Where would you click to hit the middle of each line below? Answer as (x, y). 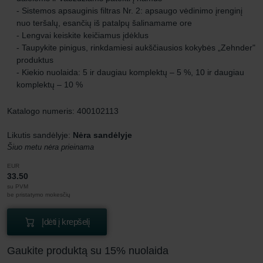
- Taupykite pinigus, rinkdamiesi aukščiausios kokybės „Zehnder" (136, 47)
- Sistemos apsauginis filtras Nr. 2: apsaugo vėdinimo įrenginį (129, 10)
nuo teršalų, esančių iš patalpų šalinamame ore (104, 23)
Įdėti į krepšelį (66, 221)
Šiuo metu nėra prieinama (50, 147)
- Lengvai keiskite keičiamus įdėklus (82, 35)
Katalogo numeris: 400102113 (63, 111)
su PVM (18, 186)
